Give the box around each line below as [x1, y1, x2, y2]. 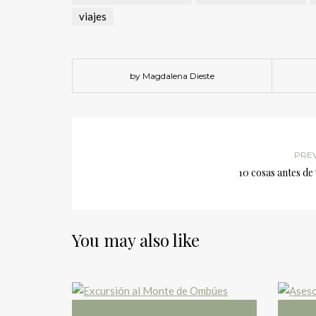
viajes [79, 10, 107, 23]
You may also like [72, 229, 200, 251]
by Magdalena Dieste [129, 71, 214, 81]
